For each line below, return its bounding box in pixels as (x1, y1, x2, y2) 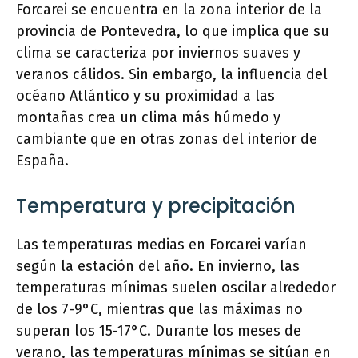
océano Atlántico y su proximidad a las (16, 87, 275, 105)
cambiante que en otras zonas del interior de (16, 130, 317, 148)
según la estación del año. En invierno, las (16, 257, 300, 275)
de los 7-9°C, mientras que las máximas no (16, 300, 303, 318)
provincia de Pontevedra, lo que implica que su (16, 22, 329, 40)
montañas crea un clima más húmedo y (16, 109, 280, 126)
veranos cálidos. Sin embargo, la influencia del (16, 66, 328, 83)
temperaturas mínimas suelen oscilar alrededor (16, 279, 336, 296)
